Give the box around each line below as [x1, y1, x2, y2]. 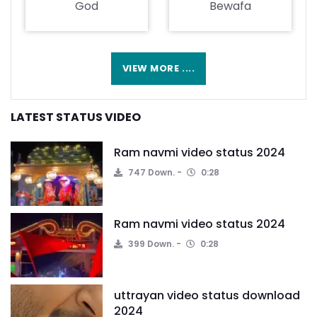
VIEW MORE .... [122, 61, 195, 75]
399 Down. [126, 237, 174, 250]
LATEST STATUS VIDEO [11, 108, 141, 125]
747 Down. [126, 166, 175, 178]
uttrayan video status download [114, 287, 300, 304]
